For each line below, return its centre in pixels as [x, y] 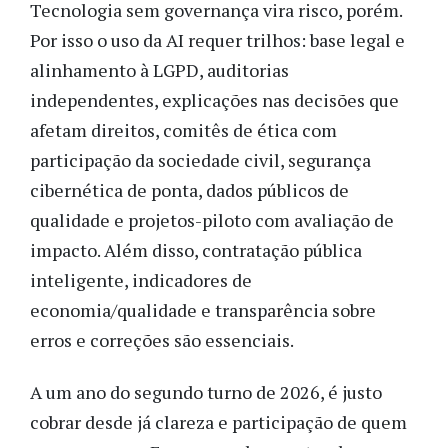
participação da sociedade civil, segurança [200, 159]
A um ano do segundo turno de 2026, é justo [206, 392]
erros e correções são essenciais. [162, 339]
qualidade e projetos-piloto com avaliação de [212, 219]
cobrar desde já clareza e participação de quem [218, 422]
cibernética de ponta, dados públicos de [189, 189]
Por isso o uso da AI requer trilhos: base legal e [217, 39]
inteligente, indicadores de [141, 279]
